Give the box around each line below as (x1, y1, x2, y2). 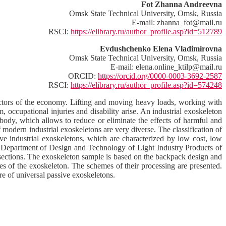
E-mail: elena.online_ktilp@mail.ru (110, 62, 222, 71)
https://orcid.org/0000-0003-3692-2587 (98, 71, 222, 80)
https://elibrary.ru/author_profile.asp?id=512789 (71, 27, 222, 36)
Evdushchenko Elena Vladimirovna (100, 44, 222, 53)
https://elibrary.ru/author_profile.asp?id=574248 (71, 80, 222, 89)
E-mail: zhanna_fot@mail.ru (132, 18, 222, 27)
